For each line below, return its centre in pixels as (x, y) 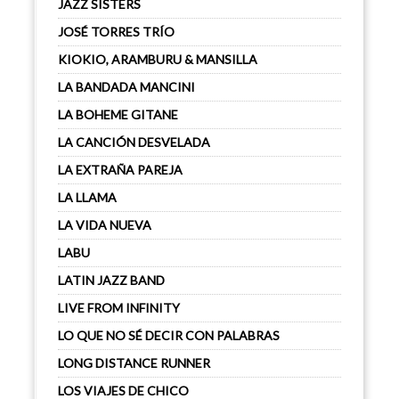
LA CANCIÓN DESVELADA (134, 142)
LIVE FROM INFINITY (119, 308)
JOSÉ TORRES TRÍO (116, 32)
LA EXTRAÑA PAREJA (120, 170)
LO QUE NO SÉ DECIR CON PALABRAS (169, 335)
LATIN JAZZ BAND (111, 280)
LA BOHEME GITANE (118, 114)
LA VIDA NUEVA (105, 225)
